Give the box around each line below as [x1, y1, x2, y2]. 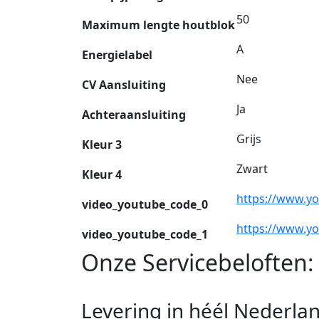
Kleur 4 [82, 166, 122, 182]
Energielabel [82, 46, 152, 63]
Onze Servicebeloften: [81, 246, 314, 278]
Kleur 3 [82, 136, 122, 152]
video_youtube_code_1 [82, 226, 208, 242]
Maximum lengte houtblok [82, 16, 235, 33]
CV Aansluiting [82, 76, 166, 93]
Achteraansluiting [82, 106, 186, 122]
